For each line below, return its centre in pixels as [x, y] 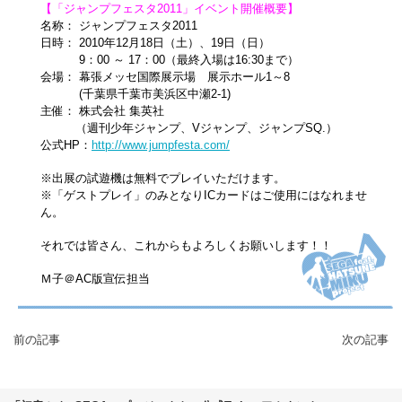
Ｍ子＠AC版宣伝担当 [95, 278]
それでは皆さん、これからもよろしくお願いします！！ [186, 245]
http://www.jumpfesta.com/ [161, 144]
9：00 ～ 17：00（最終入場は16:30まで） [170, 59]
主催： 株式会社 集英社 [102, 110]
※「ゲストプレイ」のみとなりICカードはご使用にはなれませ [204, 195]
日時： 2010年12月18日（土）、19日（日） [155, 42]
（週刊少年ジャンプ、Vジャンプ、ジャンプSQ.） [189, 127]
